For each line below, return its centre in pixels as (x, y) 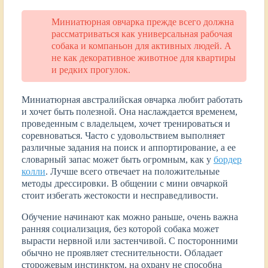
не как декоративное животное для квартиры (144, 57)
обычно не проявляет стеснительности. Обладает (122, 252)
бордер (228, 159)
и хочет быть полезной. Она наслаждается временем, (130, 111)
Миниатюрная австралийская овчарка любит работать (132, 99)
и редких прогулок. (91, 69)
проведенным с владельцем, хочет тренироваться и (126, 123)
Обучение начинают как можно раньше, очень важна (130, 217)
